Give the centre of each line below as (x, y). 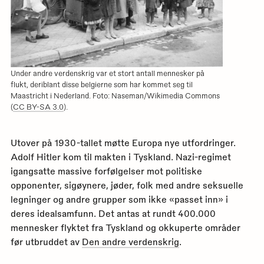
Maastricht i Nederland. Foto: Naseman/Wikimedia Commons (115, 95)
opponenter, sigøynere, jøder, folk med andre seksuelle (127, 185)
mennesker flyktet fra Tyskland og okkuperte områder (125, 227)
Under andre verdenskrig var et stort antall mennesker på (107, 73)
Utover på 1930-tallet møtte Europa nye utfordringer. (123, 142)
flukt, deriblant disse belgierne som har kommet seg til (101, 84)
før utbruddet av (46, 241)
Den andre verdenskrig (130, 241)
